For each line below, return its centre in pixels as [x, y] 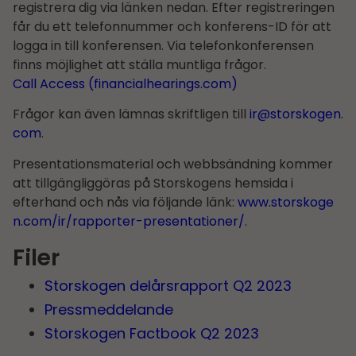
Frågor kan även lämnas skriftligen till [131, 114]
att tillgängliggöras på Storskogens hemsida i [153, 183]
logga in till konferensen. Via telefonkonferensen [163, 46]
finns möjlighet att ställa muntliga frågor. [139, 65]
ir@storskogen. [296, 114]
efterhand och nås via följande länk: [125, 202]
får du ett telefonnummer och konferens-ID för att [172, 27]
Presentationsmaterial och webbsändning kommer [173, 164]
